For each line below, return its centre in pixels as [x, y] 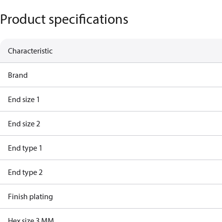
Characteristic [30, 51]
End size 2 [24, 123]
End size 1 [24, 99]
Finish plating [30, 196]
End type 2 [25, 172]
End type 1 [25, 148]
